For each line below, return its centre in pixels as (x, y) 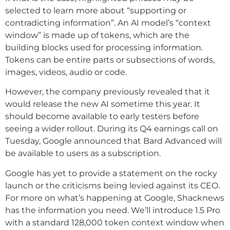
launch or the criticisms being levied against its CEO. (112, 185)
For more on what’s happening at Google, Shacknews (115, 198)
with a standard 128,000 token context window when (115, 222)
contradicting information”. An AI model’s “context (108, 23)
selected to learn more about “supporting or (96, 10)
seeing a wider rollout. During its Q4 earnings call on (112, 129)
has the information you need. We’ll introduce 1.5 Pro (113, 210)
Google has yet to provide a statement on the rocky (111, 173)
